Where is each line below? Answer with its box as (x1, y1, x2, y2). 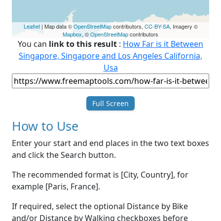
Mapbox (63, 30, 82, 38)
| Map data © (39, 22, 74, 31)
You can (18, 38, 49, 50)
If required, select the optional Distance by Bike (12, 201, 188, 212)
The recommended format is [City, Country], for (12, 169, 188, 181)
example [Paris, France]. (12, 181, 100, 192)
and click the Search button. (12, 149, 116, 161)
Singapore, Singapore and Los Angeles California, (19, 50, 202, 62)
